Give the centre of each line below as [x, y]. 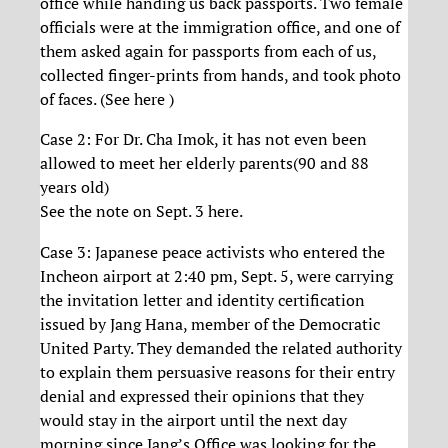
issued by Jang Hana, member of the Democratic [210, 323]
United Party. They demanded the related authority [221, 347]
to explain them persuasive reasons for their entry [217, 371]
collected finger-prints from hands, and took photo [220, 75]
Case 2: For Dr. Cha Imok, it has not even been [203, 139]
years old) [74, 187]
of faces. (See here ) [107, 99]
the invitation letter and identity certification [202, 299]
